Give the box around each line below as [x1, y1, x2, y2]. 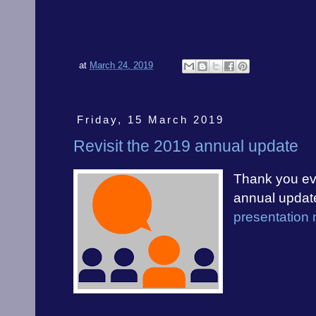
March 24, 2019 [90, 60, 153, 71]
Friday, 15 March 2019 [76, 113, 224, 126]
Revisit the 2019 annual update [73, 137, 298, 156]
